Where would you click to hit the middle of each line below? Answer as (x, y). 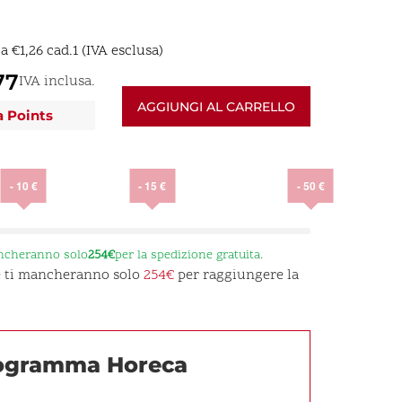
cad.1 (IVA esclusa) (103, 52)
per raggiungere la (236, 275)
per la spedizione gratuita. (188, 255)
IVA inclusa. (57, 81)
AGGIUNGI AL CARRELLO (216, 106)
